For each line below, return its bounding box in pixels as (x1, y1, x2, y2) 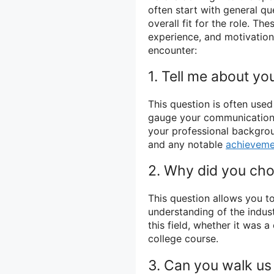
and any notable (148, 138, 226, 151)
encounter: (148, 43, 197, 56)
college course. (148, 232, 218, 245)
